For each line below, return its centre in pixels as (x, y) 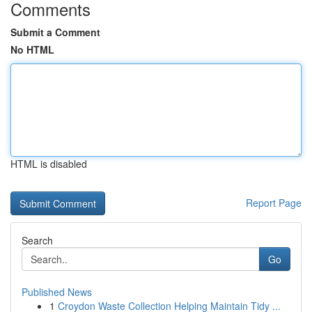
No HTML (32, 49)
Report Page (274, 203)
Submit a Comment (55, 32)
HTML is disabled (49, 164)
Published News (57, 292)
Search (37, 240)
